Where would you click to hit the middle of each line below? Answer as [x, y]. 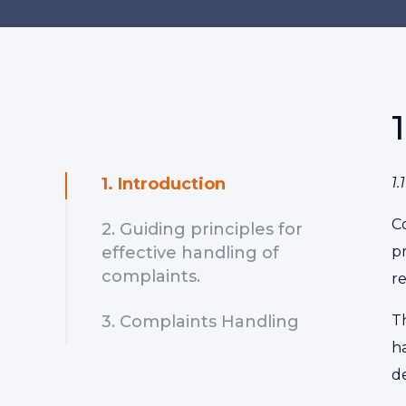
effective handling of [190, 253]
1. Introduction [164, 184]
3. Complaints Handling [200, 322]
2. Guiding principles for [202, 229]
